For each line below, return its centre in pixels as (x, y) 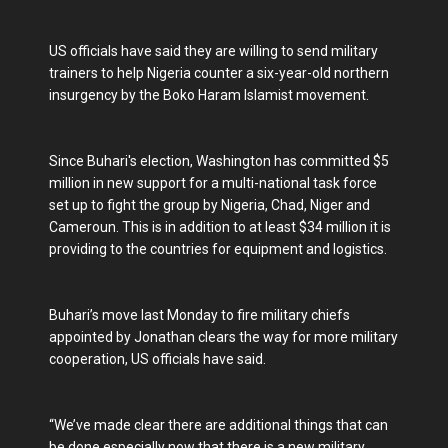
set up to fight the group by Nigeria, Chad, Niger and (209, 205)
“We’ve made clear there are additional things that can (218, 425)
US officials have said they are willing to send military (213, 51)
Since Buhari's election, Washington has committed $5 (219, 161)
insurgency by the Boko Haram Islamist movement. (209, 95)
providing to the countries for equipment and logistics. (218, 249)
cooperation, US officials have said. (157, 359)
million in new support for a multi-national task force (213, 183)
